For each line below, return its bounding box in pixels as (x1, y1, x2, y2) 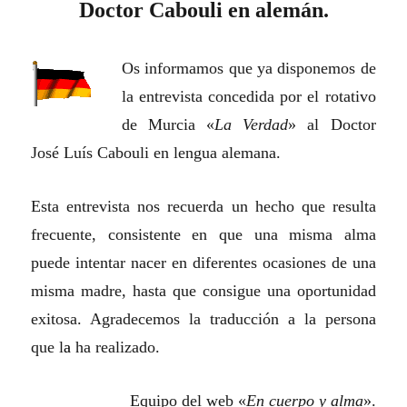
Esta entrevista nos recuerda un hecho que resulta (31, 197, 376, 216)
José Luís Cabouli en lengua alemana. (31, 144, 282, 163)
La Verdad (214, 115, 289, 134)
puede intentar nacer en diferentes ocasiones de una (31, 253, 376, 273)
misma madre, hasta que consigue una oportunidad (31, 282, 376, 301)
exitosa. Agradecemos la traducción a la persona (31, 310, 376, 329)
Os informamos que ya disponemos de (121, 59, 376, 78)
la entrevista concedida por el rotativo (121, 87, 376, 106)
